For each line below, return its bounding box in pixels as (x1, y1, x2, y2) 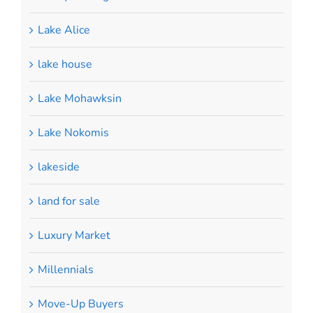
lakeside (37, 159, 80, 175)
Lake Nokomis (37, 124, 109, 140)
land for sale (37, 193, 100, 209)
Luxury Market (37, 227, 110, 243)
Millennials (37, 261, 94, 277)
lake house (37, 56, 92, 72)
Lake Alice (37, 22, 90, 38)
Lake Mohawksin (37, 90, 122, 106)
